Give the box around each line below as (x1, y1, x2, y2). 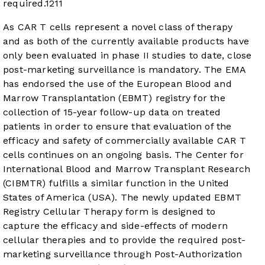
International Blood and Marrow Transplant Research (3, 163, 251, 175)
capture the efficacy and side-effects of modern (3, 220, 228, 232)
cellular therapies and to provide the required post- (3, 234, 245, 246)
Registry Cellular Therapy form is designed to (3, 206, 216, 218)
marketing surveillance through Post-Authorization (3, 248, 243, 260)
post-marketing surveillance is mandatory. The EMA (3, 64, 246, 76)
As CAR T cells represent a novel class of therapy (3, 21, 233, 33)
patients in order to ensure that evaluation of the (3, 121, 232, 132)
